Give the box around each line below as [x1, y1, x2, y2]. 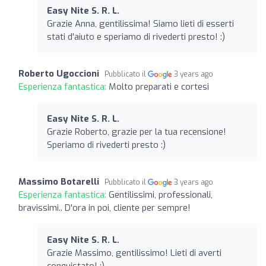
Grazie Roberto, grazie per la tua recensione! [47, 125, 226, 138]
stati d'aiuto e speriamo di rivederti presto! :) [47, 30, 225, 43]
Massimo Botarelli [18, 175, 99, 188]
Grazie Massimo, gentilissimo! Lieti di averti [47, 246, 221, 259]
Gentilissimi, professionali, [109, 188, 213, 201]
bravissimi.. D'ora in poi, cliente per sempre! [18, 201, 191, 214]
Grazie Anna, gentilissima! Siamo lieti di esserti [47, 17, 234, 30]
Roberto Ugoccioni [18, 67, 99, 80]
